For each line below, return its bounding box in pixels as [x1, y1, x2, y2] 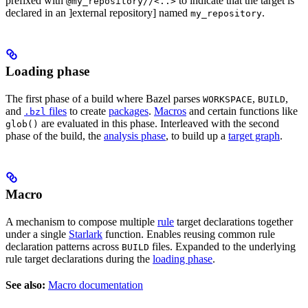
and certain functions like [186, 105, 298, 118]
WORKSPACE [203, 94, 252, 105]
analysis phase [104, 130, 166, 142]
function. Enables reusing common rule [102, 228, 275, 241]
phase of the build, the [5, 130, 104, 142]
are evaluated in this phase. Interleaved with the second [38, 118, 279, 130]
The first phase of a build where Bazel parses [5, 93, 203, 105]
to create [67, 105, 109, 118]
